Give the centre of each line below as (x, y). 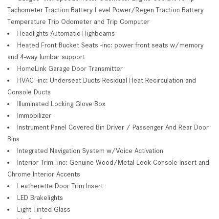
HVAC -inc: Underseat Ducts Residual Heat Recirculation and (107, 80)
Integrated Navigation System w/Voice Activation (90, 150)
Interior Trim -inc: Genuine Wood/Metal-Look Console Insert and (113, 162)
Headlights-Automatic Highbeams (66, 33)
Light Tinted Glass (44, 209)
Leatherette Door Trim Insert (60, 186)
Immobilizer (34, 115)
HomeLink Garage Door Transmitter (70, 68)
